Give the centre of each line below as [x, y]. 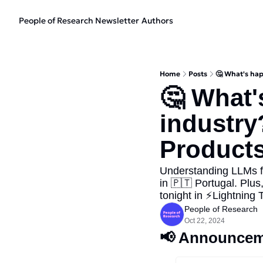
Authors [157, 21]
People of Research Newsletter [79, 21]
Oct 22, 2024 [205, 221]
